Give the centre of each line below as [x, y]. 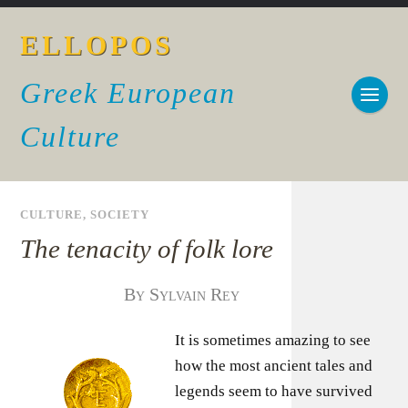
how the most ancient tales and [274, 366]
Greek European [128, 93]
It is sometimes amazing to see [273, 340]
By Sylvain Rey [182, 294]
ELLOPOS [97, 45]
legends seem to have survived [274, 391]
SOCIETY [120, 215]
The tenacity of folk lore [147, 249]
